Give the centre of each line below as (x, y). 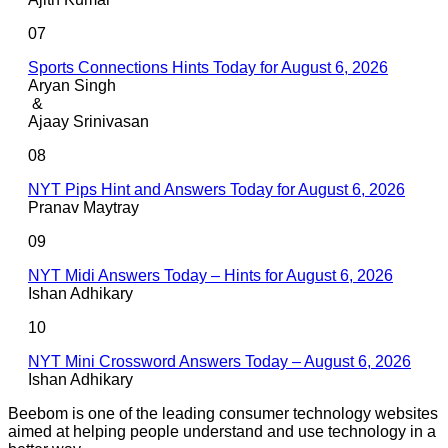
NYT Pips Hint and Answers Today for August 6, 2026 (216, 190)
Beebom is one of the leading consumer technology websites (223, 414)
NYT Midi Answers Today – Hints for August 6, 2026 (210, 276)
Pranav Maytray (83, 208)
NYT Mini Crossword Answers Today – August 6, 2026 (219, 362)
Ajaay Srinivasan (88, 122)
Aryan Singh (72, 86)
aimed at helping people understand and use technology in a (222, 432)
